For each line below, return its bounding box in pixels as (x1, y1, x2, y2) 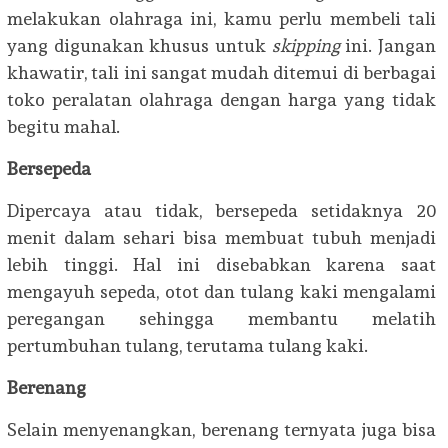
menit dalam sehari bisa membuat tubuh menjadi (7, 227, 436, 248)
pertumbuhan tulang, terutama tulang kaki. (7, 335, 368, 356)
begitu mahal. (7, 116, 120, 137)
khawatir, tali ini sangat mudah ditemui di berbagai (7, 62, 436, 83)
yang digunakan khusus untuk (7, 35, 272, 56)
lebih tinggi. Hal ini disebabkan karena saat (7, 254, 436, 275)
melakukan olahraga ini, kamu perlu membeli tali (7, 8, 436, 29)
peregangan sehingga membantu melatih (7, 308, 436, 329)
